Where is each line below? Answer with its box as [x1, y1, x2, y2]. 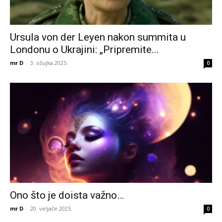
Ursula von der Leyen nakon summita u [10, 31, 186, 44]
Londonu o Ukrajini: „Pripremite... [10, 44, 159, 56]
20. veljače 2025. [30, 204, 72, 212]
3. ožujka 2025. [30, 59, 68, 67]
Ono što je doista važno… [10, 189, 124, 201]
